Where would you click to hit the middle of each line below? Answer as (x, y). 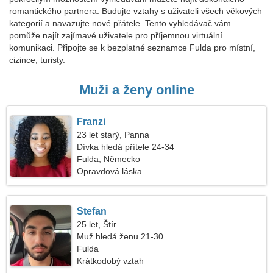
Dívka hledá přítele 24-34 (126, 147)
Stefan (92, 211)
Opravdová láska (110, 171)
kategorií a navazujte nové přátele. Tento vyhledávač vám (120, 23)
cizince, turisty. (37, 60)
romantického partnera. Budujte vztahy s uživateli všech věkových (136, 11)
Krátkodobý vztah (111, 261)
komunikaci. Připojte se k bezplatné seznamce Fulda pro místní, (132, 48)
